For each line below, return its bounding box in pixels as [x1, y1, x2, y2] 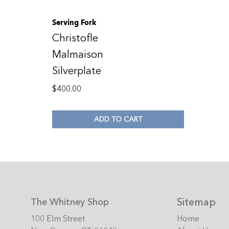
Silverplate [52, 64, 101, 78]
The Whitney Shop [31, 196, 109, 209]
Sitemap [177, 195, 216, 210]
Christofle [52, 31, 98, 45]
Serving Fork [52, 16, 96, 29]
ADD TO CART [94, 114, 142, 124]
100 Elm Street [31, 213, 85, 225]
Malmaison [52, 48, 103, 62]
